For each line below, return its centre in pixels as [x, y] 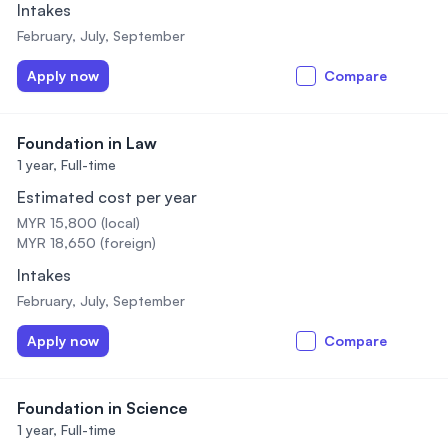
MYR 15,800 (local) [78, 222]
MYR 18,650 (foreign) [86, 242]
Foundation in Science [102, 408]
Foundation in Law [87, 143]
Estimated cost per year [107, 197]
